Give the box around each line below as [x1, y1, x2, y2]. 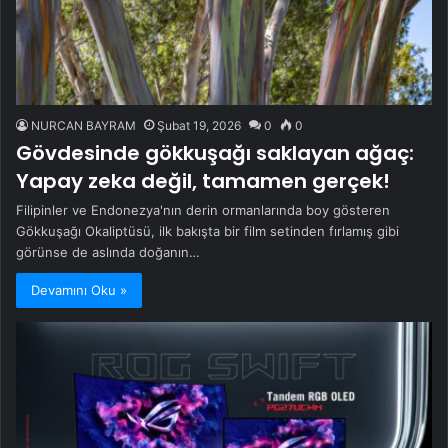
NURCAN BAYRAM [31, 117, 136, 133]
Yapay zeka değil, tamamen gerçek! [16, 166, 390, 195]
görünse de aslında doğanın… [16, 243, 200, 260]
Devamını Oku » [31, 281, 127, 298]
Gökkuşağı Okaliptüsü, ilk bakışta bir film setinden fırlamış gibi [16, 222, 399, 239]
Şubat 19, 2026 [157, 117, 241, 133]
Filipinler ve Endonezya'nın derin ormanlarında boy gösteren [16, 201, 390, 218]
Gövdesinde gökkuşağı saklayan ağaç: [16, 138, 414, 167]
